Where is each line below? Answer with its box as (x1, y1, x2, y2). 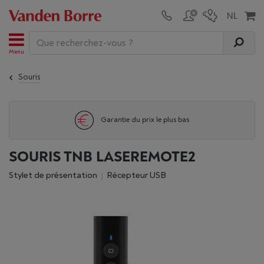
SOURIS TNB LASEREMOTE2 (9, 148, 196, 166)
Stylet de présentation (14, 170, 97, 181)
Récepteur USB (113, 170, 166, 181)
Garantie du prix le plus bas (101, 115, 189, 124)
